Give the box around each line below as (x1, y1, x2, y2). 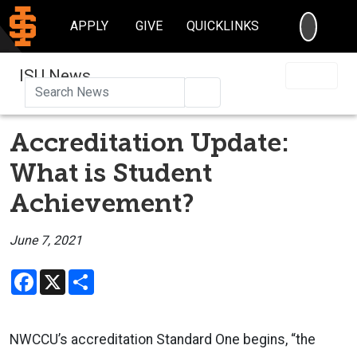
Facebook (37, 267, 92, 283)
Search (210, 83, 248, 99)
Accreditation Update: (10, 127, 289, 158)
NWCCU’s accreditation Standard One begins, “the (10, 331, 316, 347)
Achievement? (10, 187, 194, 218)
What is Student (10, 157, 212, 188)
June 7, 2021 (10, 232, 82, 248)
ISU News (19, 65, 91, 85)
